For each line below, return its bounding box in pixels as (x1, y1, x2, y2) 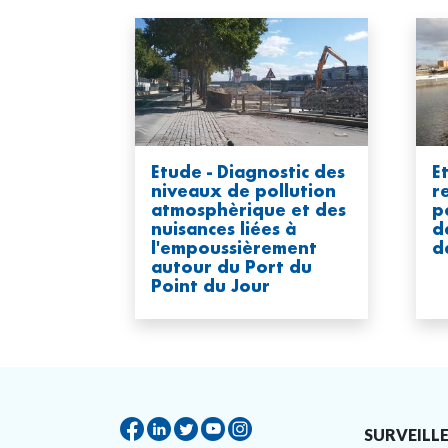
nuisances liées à (151, 218, 296, 240)
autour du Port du (151, 256, 312, 278)
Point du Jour (151, 275, 270, 297)
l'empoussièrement (151, 237, 317, 259)
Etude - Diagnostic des (151, 161, 345, 183)
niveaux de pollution (151, 180, 336, 202)
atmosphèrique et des (151, 199, 346, 221)
